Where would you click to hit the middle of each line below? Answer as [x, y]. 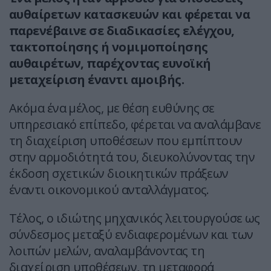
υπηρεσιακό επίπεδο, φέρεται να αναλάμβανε [135, 125]
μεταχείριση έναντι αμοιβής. [97, 80]
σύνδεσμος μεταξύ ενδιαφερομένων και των [131, 235]
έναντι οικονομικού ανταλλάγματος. [109, 190]
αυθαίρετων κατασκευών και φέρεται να [130, 15]
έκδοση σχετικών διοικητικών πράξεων [119, 174]
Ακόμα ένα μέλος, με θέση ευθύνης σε [112, 108]
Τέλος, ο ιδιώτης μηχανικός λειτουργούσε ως [135, 218]
